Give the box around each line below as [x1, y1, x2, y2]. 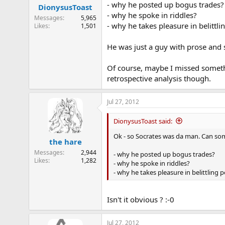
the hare [49, 137, 82, 147]
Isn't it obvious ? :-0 [107, 194, 174, 204]
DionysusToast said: [114, 116, 172, 126]
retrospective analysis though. [107, 73, 211, 83]
